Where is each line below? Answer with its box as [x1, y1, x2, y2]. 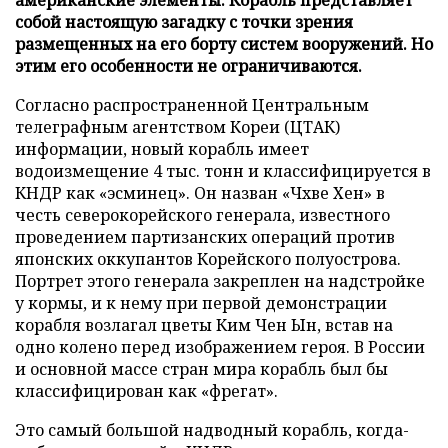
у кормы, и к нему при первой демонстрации [15, 291, 387, 314]
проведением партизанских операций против [15, 225, 395, 248]
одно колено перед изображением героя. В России [15, 335, 425, 358]
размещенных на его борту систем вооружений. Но [15, 32, 433, 55]
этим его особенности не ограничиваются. [15, 54, 362, 77]
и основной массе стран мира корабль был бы [15, 357, 388, 380]
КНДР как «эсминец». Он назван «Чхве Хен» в [15, 181, 385, 204]
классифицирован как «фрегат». [15, 379, 278, 402]
